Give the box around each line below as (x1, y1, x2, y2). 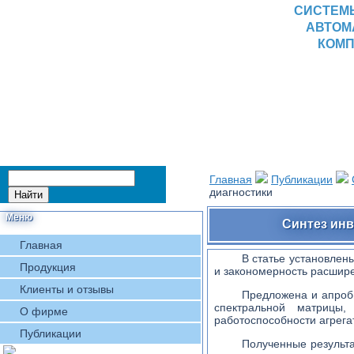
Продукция (20, 261, 76, 273)
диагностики (209, 186, 273, 198)
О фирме (20, 305, 68, 318)
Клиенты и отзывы (20, 283, 114, 296)
